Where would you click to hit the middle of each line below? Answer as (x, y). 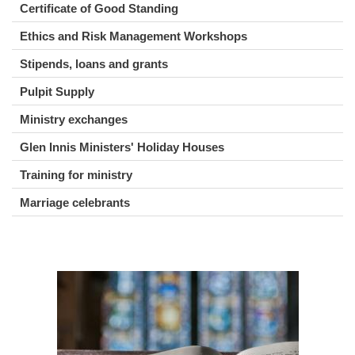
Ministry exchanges (74, 120)
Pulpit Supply (57, 92)
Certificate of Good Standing (99, 9)
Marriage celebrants (75, 203)
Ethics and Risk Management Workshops (134, 36)
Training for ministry (76, 175)
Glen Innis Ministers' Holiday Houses (122, 147)
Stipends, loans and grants (94, 64)
